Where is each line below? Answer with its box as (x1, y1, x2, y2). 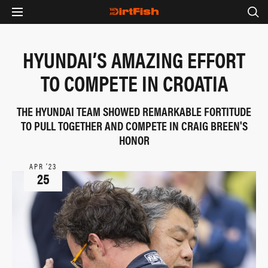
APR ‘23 (29, 160, 57, 172)
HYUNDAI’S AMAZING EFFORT (23, 44, 245, 75)
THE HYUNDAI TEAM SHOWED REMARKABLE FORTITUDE (17, 102, 251, 120)
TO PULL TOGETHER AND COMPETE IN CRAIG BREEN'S (20, 117, 248, 134)
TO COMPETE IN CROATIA (40, 67, 228, 98)
